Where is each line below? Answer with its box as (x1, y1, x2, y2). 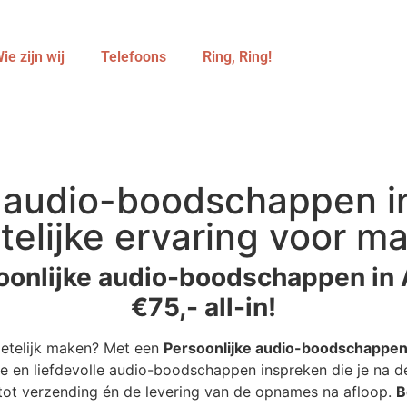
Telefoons (100, 48, 166, 65)
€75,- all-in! (131, 292, 276, 323)
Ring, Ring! (202, 48, 272, 65)
